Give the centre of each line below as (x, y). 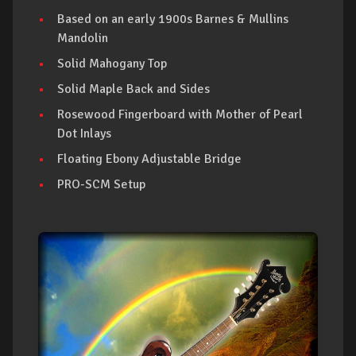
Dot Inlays (84, 133)
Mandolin (83, 38)
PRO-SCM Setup (101, 184)
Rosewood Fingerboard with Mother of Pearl (180, 114)
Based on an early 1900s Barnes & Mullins (173, 19)
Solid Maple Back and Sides (133, 89)
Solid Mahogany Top (112, 64)
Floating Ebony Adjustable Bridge (149, 159)
